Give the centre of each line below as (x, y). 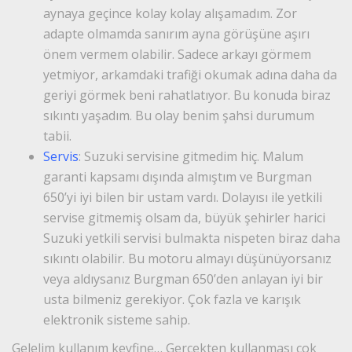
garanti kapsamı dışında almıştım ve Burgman (178, 176)
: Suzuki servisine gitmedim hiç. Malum (191, 156)
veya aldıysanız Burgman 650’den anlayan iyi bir (183, 279)
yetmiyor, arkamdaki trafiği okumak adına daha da (190, 74)
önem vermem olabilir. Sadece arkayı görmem (177, 54)
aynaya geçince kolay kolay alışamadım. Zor (170, 13)
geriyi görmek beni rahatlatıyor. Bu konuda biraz (187, 95)
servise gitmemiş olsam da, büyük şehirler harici (184, 217)
